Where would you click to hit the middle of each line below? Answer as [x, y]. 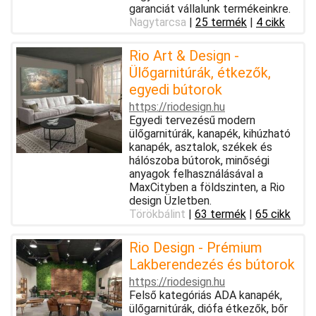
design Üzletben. [170, 200]
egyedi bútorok [176, 89]
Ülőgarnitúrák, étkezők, [200, 72]
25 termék [221, 22]
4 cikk [271, 22]
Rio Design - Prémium [196, 247]
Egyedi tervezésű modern [192, 120]
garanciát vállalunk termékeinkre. [210, 8]
